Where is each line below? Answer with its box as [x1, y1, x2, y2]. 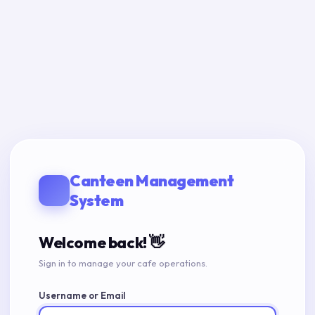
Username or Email [39, 290, 126, 301]
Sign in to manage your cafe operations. [39, 257, 207, 269]
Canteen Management [70, 171, 233, 191]
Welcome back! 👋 [39, 233, 165, 252]
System [70, 191, 123, 210]
